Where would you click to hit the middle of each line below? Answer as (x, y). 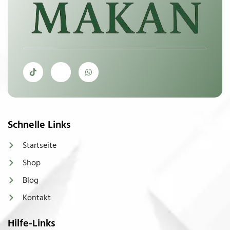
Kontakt (36, 198)
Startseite (39, 146)
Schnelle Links (39, 125)
